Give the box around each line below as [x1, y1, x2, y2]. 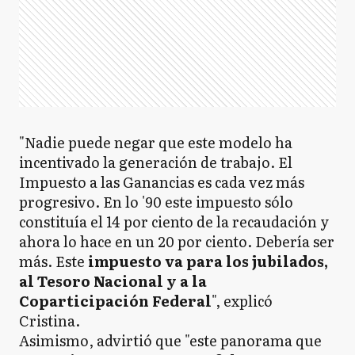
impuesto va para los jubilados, [88, 250, 328, 272]
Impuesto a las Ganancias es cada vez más [19, 171, 304, 193]
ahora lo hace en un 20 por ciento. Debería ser [19, 231, 334, 252]
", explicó [212, 290, 273, 311]
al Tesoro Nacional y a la [19, 270, 207, 292]
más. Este [19, 250, 88, 272]
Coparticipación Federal [19, 290, 212, 311]
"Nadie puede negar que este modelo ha [19, 132, 292, 153]
